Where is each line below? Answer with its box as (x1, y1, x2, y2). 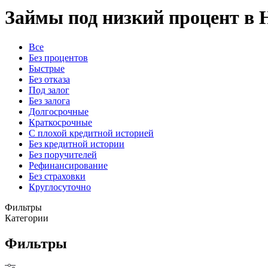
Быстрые (29, 63, 65, 74)
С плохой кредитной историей (29, 127, 154, 138)
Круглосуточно (29, 181, 91, 192)
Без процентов (29, 52, 88, 63)
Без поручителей (29, 149, 97, 160)
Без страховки (29, 170, 86, 181)
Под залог (29, 84, 69, 95)
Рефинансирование (29, 160, 108, 170)
